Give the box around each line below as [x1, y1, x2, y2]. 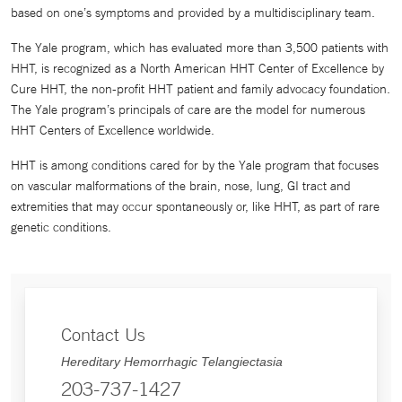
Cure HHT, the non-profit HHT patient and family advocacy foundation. [11, 81, 390, 97]
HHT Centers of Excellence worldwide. [11, 122, 214, 138]
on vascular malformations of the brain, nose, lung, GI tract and [11, 178, 351, 194]
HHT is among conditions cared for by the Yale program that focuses [11, 157, 379, 173]
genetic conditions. [11, 219, 111, 235]
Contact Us [61, 324, 145, 345]
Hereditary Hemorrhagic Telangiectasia [61, 354, 283, 369]
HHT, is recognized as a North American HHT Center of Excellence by [11, 60, 384, 76]
